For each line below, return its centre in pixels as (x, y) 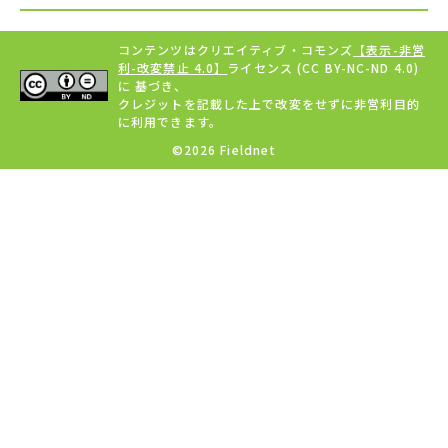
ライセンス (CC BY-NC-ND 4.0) (323, 67)
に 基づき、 (152, 85)
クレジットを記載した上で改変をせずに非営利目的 (269, 103)
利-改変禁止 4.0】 (173, 67)
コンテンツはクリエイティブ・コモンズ (236, 49)
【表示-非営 (389, 49)
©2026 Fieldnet (224, 149)
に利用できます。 (170, 121)
